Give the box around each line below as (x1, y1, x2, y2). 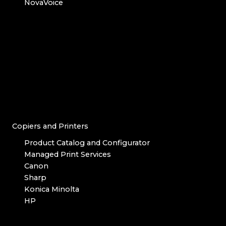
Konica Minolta (24, 185, 79, 194)
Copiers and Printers (12, 122, 88, 131)
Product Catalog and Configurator (24, 138, 150, 148)
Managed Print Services (24, 150, 111, 159)
